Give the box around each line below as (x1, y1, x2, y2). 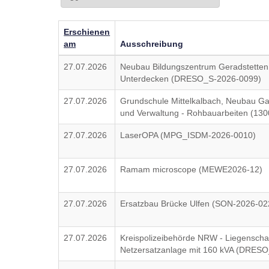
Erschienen (64, 27, 110, 37)
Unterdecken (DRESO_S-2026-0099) (120, 74, 262, 83)
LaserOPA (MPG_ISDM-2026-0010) (120, 130, 256, 140)
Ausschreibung (120, 39, 184, 49)
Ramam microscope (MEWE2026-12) (120, 165, 263, 174)
